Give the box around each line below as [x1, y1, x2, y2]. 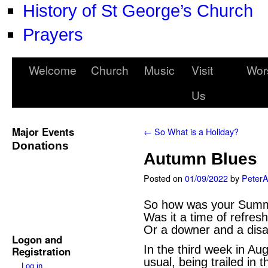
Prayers [23, 25, 83, 44]
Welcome [29, 62, 77, 78]
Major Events [12, 124, 74, 139]
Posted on [144, 172, 182, 184]
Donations [12, 139, 69, 152]
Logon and [12, 232, 62, 246]
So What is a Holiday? [152, 125, 239, 138]
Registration [12, 244, 71, 258]
